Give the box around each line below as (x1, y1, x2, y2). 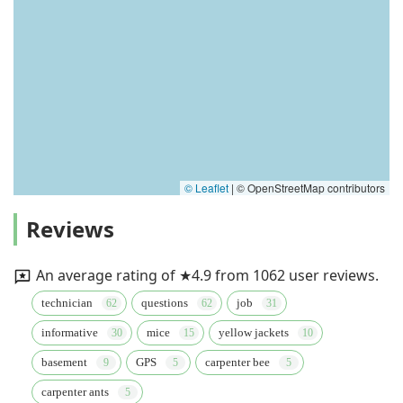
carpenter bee (205, 354, 270, 369)
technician (41, 295, 93, 309)
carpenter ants (41, 384, 109, 399)
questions (141, 295, 188, 309)
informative (41, 325, 98, 339)
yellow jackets (219, 325, 289, 339)
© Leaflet (184, 179, 228, 195)
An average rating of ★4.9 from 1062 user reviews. (36, 264, 379, 285)
